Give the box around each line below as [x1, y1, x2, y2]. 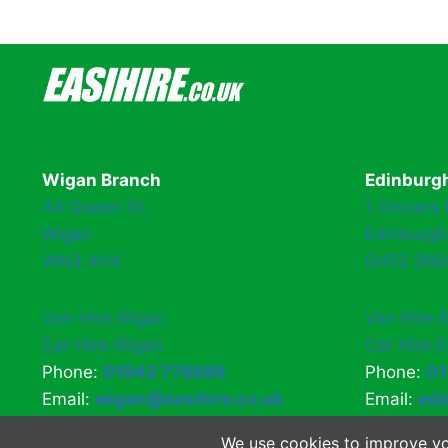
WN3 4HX [42, 251, 122, 272]
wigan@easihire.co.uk [95, 389, 283, 410]
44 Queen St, [42, 197, 149, 218]
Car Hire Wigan [42, 335, 163, 356]
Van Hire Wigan [42, 308, 166, 329]
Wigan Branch [42, 170, 161, 191]
